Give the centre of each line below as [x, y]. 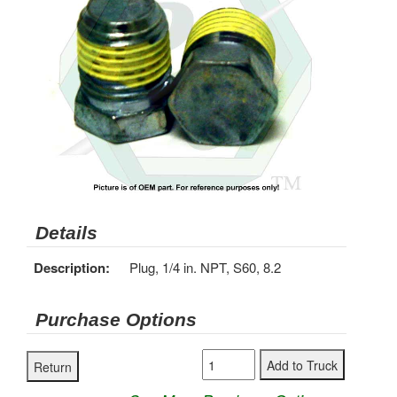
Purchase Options [116, 319]
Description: [72, 268]
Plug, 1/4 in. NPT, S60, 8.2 [205, 267]
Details [66, 233]
